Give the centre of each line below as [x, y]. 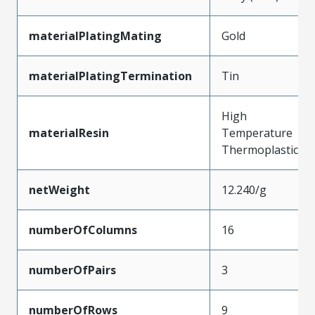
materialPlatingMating [95, 36]
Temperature [257, 133]
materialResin [69, 133]
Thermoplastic [260, 149]
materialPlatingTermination [110, 76]
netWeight [59, 189]
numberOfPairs [72, 270]
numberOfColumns [83, 230]
